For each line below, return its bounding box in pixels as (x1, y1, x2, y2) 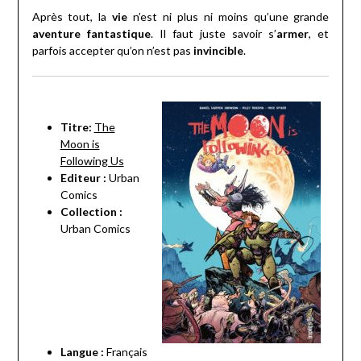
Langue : (60, 345, 104, 359)
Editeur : (60, 171, 106, 185)
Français (103, 345, 147, 359)
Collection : (60, 205, 122, 219)
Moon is (60, 137, 100, 151)
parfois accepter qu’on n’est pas (31, 44, 193, 58)
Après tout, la (31, 10, 113, 24)
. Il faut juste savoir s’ (150, 27, 277, 41)
